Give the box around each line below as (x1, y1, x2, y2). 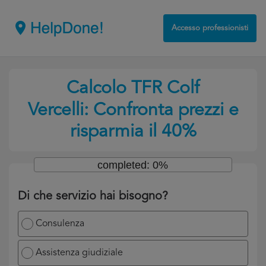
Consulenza (36, 219, 84, 229)
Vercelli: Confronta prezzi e (27, 102, 239, 119)
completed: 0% (97, 159, 169, 171)
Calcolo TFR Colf (66, 80, 199, 97)
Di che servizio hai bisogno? (18, 191, 168, 202)
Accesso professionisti (171, 24, 248, 32)
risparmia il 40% (69, 123, 197, 141)
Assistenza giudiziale (36, 248, 123, 258)
